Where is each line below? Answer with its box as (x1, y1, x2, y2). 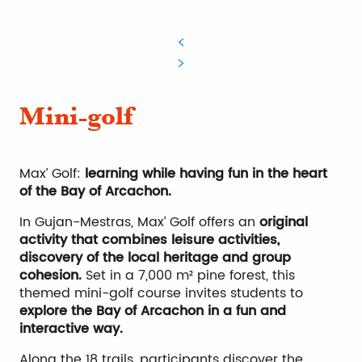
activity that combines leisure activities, (19, 229, 280, 251)
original (259, 212, 308, 234)
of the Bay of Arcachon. (19, 181, 171, 203)
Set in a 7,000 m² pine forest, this (82, 265, 295, 287)
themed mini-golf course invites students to (19, 283, 303, 305)
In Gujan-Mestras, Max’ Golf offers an (19, 212, 259, 234)
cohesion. (19, 265, 82, 287)
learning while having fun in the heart (85, 163, 327, 185)
